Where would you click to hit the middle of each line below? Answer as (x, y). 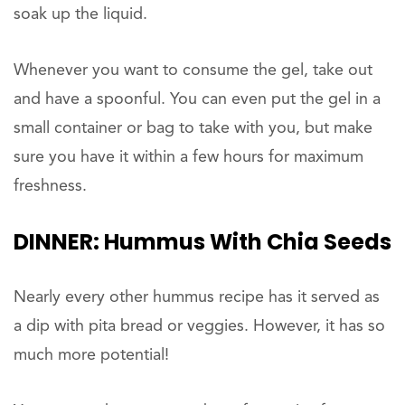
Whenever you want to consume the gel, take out (193, 71)
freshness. (50, 187)
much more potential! (91, 356)
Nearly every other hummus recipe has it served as (197, 298)
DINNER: (57, 242)
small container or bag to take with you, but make (193, 129)
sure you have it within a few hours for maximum (188, 158)
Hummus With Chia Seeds (245, 242)
